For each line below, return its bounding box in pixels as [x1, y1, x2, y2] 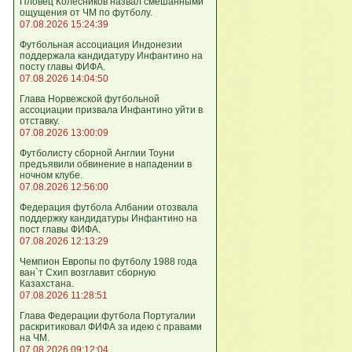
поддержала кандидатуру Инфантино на [20, 50, 203, 61]
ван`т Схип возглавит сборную [20, 267, 156, 278]
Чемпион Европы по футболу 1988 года [20, 256, 197, 267]
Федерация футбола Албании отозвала [20, 202, 198, 213]
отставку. [20, 115, 60, 126]
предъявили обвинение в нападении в [20, 159, 192, 170]
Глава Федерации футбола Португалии [20, 310, 196, 321]
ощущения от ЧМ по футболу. [20, 7, 152, 18]
